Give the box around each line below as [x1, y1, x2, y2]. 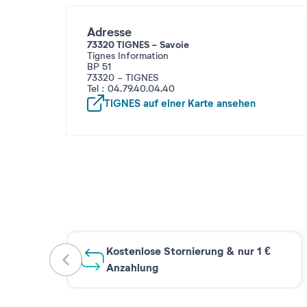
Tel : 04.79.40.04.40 [87, 82, 175, 95]
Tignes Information [87, 49, 169, 62]
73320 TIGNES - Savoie [87, 38, 189, 51]
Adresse [87, 24, 132, 40]
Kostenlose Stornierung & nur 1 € [106, 243, 271, 258]
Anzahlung [106, 260, 158, 275]
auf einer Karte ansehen [140, 97, 256, 111]
